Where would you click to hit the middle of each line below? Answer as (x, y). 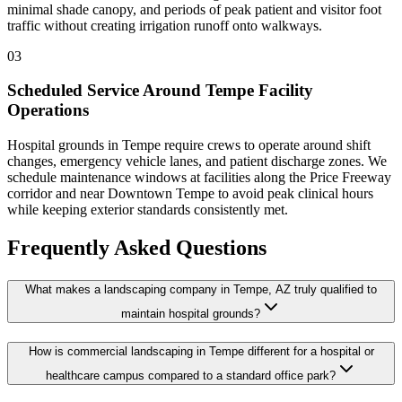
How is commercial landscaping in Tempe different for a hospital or (201, 351)
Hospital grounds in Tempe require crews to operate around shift (189, 145)
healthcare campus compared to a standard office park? (190, 375)
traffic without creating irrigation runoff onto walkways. (165, 25)
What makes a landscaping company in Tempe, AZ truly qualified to (201, 289)
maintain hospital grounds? (190, 313)
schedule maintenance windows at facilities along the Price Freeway (199, 178)
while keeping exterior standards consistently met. (148, 210)
